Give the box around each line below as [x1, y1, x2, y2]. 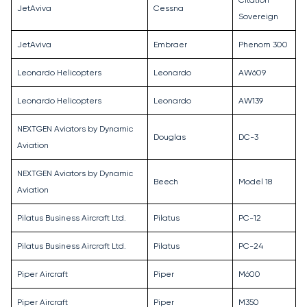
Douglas [153, 132, 186, 143]
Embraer [153, 40, 187, 50]
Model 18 [238, 177, 272, 187]
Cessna [153, 3, 184, 14]
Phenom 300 [238, 40, 288, 50]
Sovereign [238, 12, 278, 22]
